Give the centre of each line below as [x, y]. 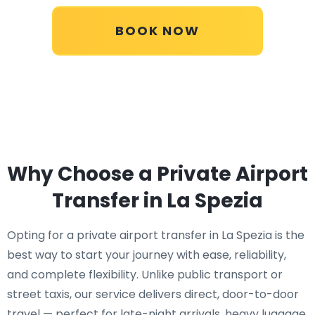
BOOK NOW [157, 31]
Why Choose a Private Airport [157, 174]
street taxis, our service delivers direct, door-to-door [153, 294]
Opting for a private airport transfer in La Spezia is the [156, 235]
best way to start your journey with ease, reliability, [147, 255]
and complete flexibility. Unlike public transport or [145, 275]
